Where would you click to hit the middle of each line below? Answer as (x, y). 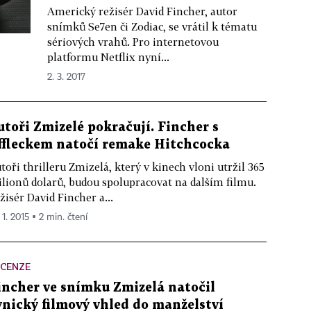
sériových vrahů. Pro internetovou (133, 42)
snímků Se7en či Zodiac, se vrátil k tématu (152, 26)
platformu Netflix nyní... (108, 57)
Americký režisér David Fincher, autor (142, 11)
